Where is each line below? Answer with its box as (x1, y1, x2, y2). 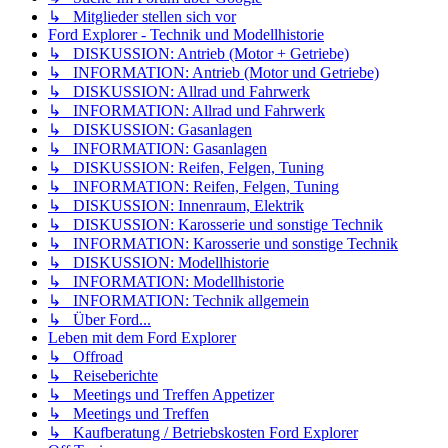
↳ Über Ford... (48, 311, 151, 329)
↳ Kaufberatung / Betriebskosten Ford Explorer (48, 424, 358, 442)
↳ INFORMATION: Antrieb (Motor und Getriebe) (48, 64, 379, 82)
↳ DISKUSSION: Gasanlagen (48, 121, 252, 139)
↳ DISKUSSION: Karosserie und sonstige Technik (48, 216, 383, 234)
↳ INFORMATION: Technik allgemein (48, 292, 309, 310)
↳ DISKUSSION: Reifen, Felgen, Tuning (48, 159, 324, 177)
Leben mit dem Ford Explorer (48, 329, 236, 347)
